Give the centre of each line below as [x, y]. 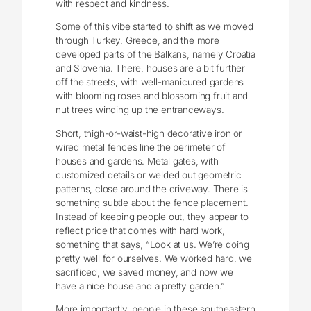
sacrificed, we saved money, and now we [144, 272]
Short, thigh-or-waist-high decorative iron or [149, 133]
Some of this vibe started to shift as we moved [154, 27]
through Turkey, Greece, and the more [137, 41]
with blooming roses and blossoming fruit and [152, 96]
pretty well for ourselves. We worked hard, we [154, 258]
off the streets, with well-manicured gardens [150, 82]
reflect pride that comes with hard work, [141, 230]
